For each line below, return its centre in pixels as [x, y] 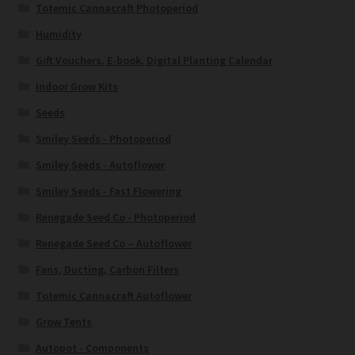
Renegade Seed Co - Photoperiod [116, 218]
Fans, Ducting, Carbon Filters [108, 270]
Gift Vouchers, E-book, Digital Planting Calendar [155, 61]
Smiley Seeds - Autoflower [101, 165]
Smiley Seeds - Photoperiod [104, 139]
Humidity [59, 34]
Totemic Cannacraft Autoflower [114, 296]
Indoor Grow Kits [77, 87]
